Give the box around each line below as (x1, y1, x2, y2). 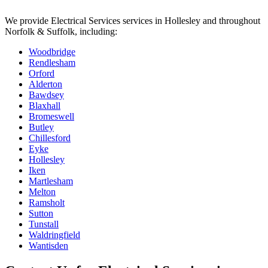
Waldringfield (29, 230, 80, 240)
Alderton (29, 79, 62, 90)
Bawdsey (29, 90, 64, 100)
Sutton (29, 208, 53, 219)
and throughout (200, 16, 260, 26)
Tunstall (29, 219, 59, 230)
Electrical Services (51, 16, 120, 26)
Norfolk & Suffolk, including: (5, 26, 117, 37)
